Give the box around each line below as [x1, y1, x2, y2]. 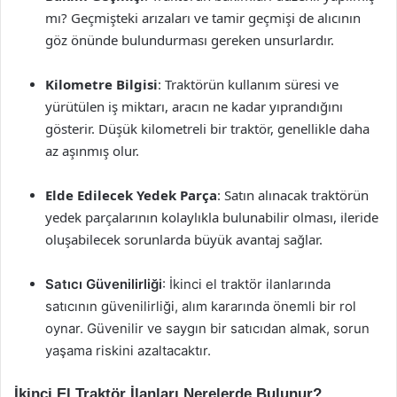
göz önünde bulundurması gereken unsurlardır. [45, 31, 334, 49]
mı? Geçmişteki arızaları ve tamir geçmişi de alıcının [45, 9, 361, 27]
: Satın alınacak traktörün [217, 186, 369, 204]
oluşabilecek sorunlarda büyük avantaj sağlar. [45, 230, 323, 248]
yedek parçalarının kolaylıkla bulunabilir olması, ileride [45, 208, 378, 226]
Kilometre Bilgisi [45, 75, 158, 93]
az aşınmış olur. [45, 142, 139, 160]
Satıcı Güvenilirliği [45, 276, 162, 292]
